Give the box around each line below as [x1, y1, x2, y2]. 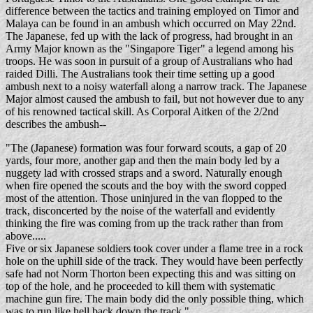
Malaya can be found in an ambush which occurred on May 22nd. [6, 17, 296, 29]
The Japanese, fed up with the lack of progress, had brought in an [6, 30, 293, 42]
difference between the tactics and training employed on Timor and [6, 5, 299, 17]
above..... [6, 230, 46, 242]
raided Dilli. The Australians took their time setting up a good [6, 68, 275, 80]
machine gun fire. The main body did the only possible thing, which [6, 293, 304, 305]
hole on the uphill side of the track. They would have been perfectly [6, 255, 303, 267]
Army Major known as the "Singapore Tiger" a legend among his [6, 43, 293, 54]
